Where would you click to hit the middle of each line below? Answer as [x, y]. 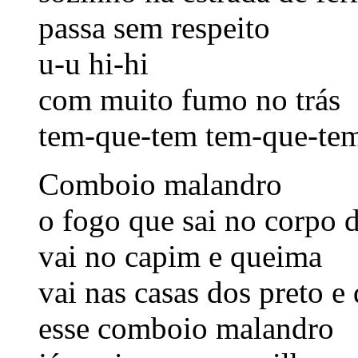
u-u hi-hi [93, 63]
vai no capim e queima [180, 256]
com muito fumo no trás [189, 99]
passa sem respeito [154, 27]
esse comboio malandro [186, 328]
